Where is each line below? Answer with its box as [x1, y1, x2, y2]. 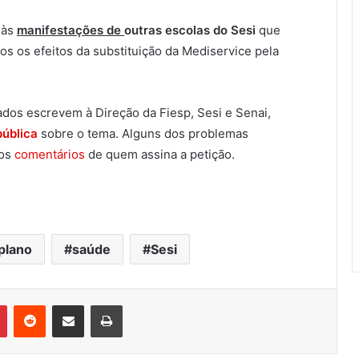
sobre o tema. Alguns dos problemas [38, 126, 248, 142]
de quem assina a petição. [85, 147, 235, 163]
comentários [14, 147, 85, 163]
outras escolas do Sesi [124, 22, 259, 38]
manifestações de [17, 22, 124, 38]
